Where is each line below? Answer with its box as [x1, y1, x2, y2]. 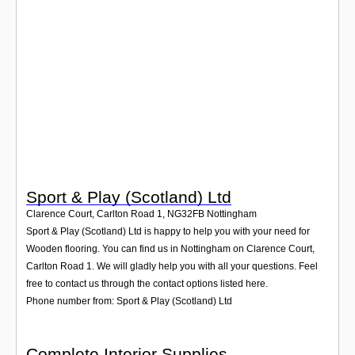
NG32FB [167, 208, 204, 219]
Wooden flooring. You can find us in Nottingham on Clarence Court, [26, 242, 315, 254]
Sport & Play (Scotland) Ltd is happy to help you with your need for [26, 225, 310, 237]
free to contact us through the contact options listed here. [26, 277, 268, 289]
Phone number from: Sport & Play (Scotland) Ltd [26, 295, 232, 307]
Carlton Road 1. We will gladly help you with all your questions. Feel [26, 260, 318, 272]
